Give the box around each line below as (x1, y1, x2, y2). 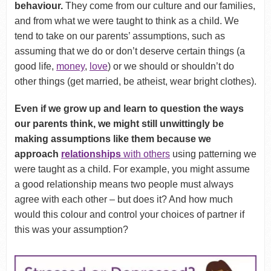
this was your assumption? (14, 224, 128, 235)
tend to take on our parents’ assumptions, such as (14, 31, 225, 42)
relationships (60, 149, 121, 160)
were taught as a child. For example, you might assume (14, 164, 250, 175)
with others (120, 149, 170, 160)
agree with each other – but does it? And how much (14, 194, 233, 205)
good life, (14, 61, 56, 72)
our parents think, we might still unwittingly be (14, 119, 224, 129)
